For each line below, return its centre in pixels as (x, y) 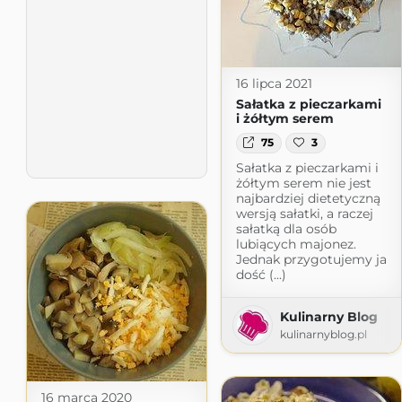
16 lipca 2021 (274, 84)
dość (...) (261, 274)
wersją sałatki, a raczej (304, 213)
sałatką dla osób (286, 228)
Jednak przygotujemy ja (311, 259)
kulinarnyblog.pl (323, 334)
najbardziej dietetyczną (308, 198)
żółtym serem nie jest (303, 183)
